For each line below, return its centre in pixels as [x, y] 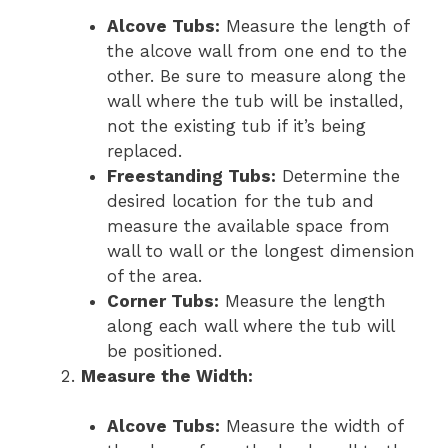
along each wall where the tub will [250, 325]
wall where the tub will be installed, [254, 100]
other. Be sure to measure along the [256, 75]
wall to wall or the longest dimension [260, 250]
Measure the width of [311, 426]
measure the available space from [248, 225]
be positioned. [164, 350]
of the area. [154, 275]
